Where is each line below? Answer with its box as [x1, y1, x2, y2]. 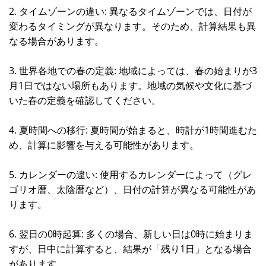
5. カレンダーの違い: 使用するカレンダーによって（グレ [9, 168, 252, 181]
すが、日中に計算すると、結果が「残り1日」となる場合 [9, 242, 252, 255]
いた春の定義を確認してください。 [9, 94, 161, 107]
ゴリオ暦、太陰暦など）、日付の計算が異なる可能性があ [9, 183, 256, 196]
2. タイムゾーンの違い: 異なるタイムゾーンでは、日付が [9, 5, 252, 18]
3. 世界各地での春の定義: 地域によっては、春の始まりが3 [9, 64, 257, 77]
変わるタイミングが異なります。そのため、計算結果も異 [9, 20, 256, 33]
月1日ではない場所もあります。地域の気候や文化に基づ [9, 79, 252, 92]
